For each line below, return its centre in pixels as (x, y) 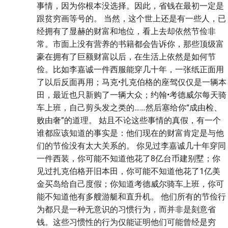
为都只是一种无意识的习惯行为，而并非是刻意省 (126, 209)
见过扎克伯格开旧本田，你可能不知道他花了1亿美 (129, 171)
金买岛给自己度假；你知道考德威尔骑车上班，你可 (130, 184)
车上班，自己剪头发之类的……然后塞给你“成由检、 (129, 107)
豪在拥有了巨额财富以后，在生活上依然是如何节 (126, 56)
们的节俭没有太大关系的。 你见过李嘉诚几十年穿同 (131, 146)
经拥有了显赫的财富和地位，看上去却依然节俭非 (126, 31)
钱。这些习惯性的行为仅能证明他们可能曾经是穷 (126, 222)
